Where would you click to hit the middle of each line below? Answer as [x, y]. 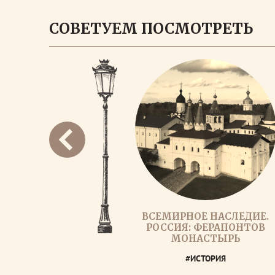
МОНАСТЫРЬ [206, 238]
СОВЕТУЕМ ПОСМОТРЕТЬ [151, 29]
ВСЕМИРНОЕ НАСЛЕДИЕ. [206, 216]
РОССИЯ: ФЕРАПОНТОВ [206, 227]
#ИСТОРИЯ [206, 258]
